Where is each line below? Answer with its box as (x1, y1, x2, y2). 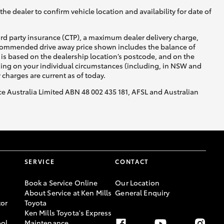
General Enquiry (115, 187, 170, 198)
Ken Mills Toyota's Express (24, 207, 112, 218)
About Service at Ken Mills (24, 187, 112, 198)
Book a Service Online (24, 177, 98, 188)
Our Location (115, 177, 159, 188)
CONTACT (115, 157, 149, 166)
